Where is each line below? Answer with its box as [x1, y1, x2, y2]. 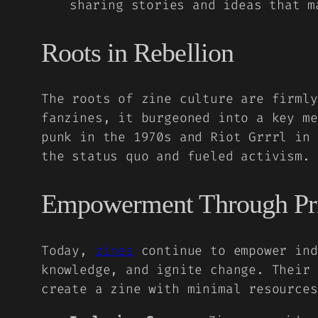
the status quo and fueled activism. [41, 148, 310, 165]
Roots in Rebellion [41, 37, 234, 67]
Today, [41, 241, 95, 259]
